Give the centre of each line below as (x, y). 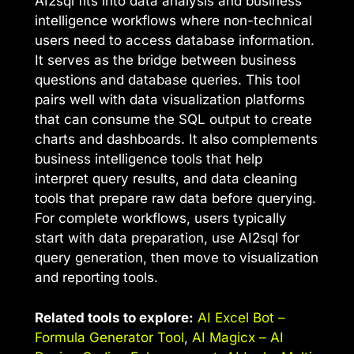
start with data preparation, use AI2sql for (167, 238)
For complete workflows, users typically (161, 218)
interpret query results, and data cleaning (166, 179)
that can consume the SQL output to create (173, 120)
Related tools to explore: (114, 317)
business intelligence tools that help (149, 159)
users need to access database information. (175, 41)
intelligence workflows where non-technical (173, 21)
